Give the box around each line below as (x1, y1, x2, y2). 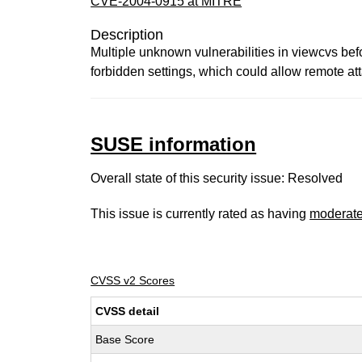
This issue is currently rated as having (90, 207, 310, 221)
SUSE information (90, 133, 257, 155)
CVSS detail (95, 305, 160, 318)
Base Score (95, 333, 155, 346)
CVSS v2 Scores (90, 274, 175, 287)
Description (90, 27, 164, 43)
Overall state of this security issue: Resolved (90, 171, 343, 185)
